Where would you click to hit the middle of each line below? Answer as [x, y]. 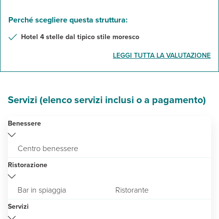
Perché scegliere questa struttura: [68, 20]
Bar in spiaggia [42, 190]
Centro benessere [48, 148]
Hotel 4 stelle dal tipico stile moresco [80, 37]
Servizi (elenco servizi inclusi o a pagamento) [107, 99]
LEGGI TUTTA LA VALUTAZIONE [162, 55]
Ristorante [132, 190]
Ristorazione [28, 165]
